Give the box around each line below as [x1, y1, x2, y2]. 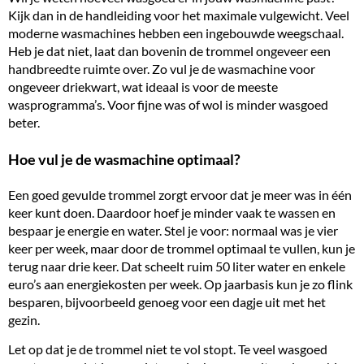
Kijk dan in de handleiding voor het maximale [8, 7, 259, 24]
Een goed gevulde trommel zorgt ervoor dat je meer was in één [8, 186, 352, 202]
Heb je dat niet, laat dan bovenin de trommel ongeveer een [8, 43, 331, 59]
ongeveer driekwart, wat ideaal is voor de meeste [8, 79, 278, 95]
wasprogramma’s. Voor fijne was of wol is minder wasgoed [8, 97, 328, 113]
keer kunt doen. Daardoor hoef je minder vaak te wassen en [8, 204, 336, 220]
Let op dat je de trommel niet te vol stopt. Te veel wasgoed [8, 340, 327, 357]
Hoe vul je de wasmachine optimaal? [8, 149, 240, 168]
